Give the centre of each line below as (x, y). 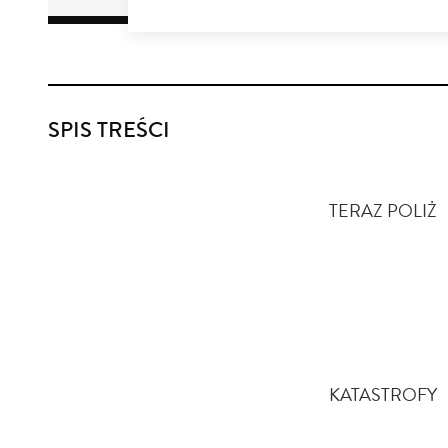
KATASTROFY (383, 397)
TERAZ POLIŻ (383, 213)
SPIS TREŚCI (109, 133)
